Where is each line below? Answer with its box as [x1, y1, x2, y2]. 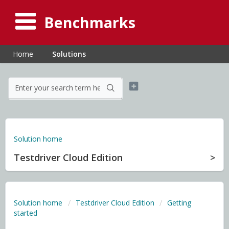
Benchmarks [44, 12, 135, 32]
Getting [167, 198, 191, 208]
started [14, 208, 37, 218]
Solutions [52, 49, 86, 59]
